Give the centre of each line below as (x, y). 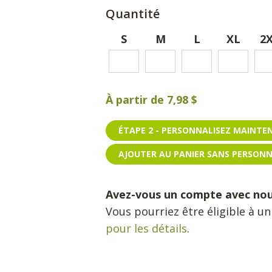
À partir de (136, 100)
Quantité (133, 14)
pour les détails (146, 228)
